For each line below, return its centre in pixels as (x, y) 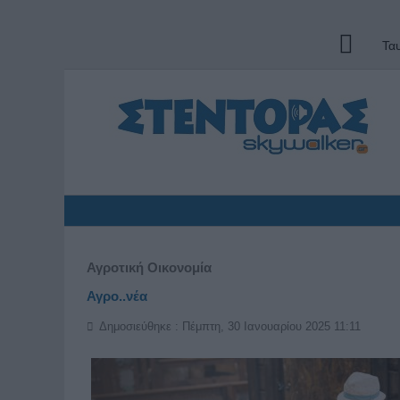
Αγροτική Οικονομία (149, 267)
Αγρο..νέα (117, 296)
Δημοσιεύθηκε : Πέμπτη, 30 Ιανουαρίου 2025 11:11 (228, 326)
